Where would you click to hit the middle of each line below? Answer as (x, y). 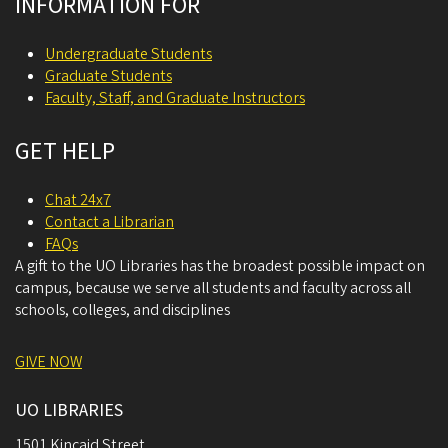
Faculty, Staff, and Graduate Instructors (175, 98)
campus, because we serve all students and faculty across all (213, 288)
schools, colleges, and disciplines (122, 310)
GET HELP (65, 151)
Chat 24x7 (78, 200)
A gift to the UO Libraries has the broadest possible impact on (220, 266)
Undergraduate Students (128, 54)
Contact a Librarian (109, 222)
